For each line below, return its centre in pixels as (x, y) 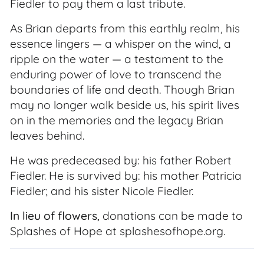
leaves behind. (47, 136)
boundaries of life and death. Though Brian (122, 90)
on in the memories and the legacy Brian (117, 120)
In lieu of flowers (54, 216)
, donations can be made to (170, 216)
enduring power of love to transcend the (116, 74)
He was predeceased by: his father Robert (121, 160)
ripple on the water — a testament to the (117, 59)
